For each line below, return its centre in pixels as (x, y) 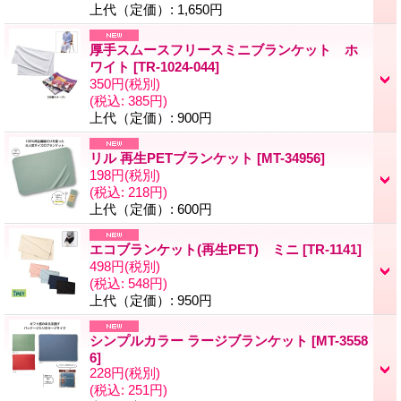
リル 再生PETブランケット (173, 158)
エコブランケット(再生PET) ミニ (196, 249)
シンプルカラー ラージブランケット (200, 340)
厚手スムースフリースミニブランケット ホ (224, 49)
